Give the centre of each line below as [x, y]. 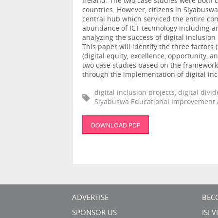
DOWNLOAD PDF [115, 125]
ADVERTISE [90, 198]
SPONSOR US [94, 213]
